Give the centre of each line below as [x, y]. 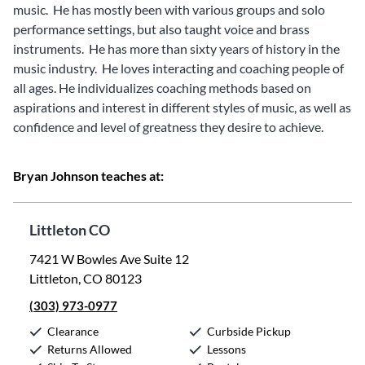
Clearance [73, 331]
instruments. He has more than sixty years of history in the [176, 48]
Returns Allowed [90, 349]
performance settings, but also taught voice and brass [161, 29]
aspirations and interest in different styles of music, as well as [182, 107]
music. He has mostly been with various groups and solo [169, 9]
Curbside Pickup [249, 331]
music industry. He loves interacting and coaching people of [178, 68]
